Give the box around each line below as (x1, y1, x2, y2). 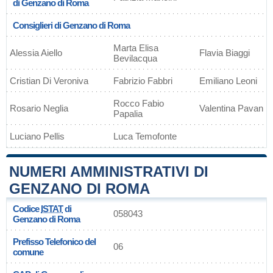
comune (13, 247, 43, 257)
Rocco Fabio (113, 98, 164, 108)
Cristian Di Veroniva (10, 76, 88, 86)
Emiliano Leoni (199, 76, 257, 86)
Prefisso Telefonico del (13, 236, 96, 247)
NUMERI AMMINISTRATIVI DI (9, 163, 208, 180)
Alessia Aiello (10, 48, 62, 58)
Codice (13, 204, 41, 214)
